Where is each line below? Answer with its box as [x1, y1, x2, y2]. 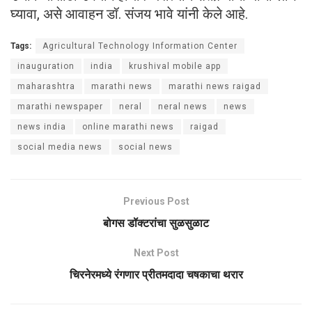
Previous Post [123, 195, 189, 207]
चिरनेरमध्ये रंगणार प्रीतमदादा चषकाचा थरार [69, 267, 243, 281]
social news [118, 141, 173, 152]
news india [17, 121, 66, 132]
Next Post [133, 247, 179, 258]
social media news [17, 141, 102, 152]
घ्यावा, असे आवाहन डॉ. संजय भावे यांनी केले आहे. [10, 5, 248, 22]
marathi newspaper [17, 101, 103, 111]
